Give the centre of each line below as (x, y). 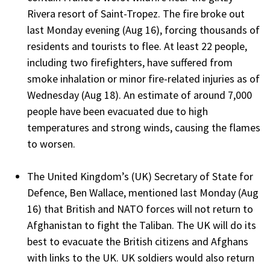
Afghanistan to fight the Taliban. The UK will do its (142, 225)
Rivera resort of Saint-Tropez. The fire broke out (136, 13)
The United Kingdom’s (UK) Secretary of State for (140, 176)
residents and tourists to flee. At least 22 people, (137, 46)
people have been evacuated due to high (118, 111)
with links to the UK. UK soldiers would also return (141, 257)
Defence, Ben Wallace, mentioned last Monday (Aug (143, 192)
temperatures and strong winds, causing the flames (144, 127)
